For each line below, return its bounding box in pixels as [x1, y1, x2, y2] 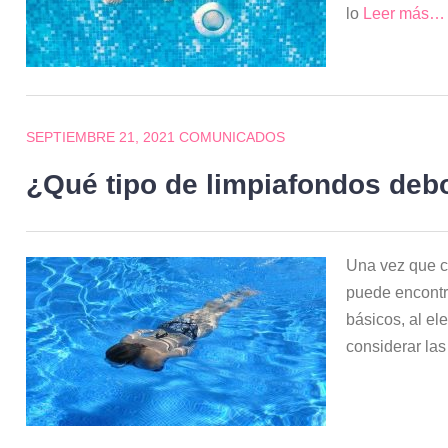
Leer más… [363, 5, 446, 22]
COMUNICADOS [179, 128, 286, 145]
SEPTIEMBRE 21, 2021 [26, 128, 176, 145]
